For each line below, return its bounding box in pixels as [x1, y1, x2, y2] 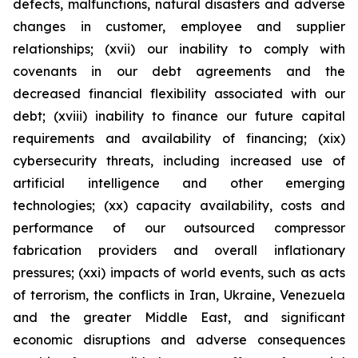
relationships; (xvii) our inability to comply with [13, 41, 345, 57]
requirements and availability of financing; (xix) [13, 130, 345, 146]
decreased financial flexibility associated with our [13, 86, 345, 101]
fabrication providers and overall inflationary [13, 242, 345, 258]
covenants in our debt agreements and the [13, 63, 345, 79]
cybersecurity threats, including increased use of [13, 153, 345, 169]
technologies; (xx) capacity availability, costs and [13, 197, 345, 213]
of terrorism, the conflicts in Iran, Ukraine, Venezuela [13, 287, 345, 303]
